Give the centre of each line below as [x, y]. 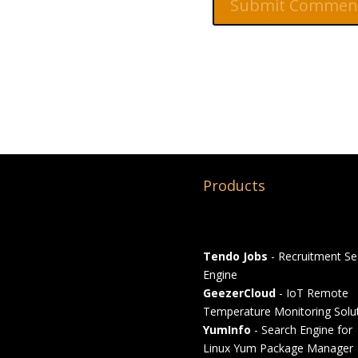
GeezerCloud [239, 293]
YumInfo [227, 330]
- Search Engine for [301, 330]
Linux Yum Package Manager [278, 348]
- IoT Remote [312, 293]
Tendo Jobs [235, 257]
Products [234, 185]
